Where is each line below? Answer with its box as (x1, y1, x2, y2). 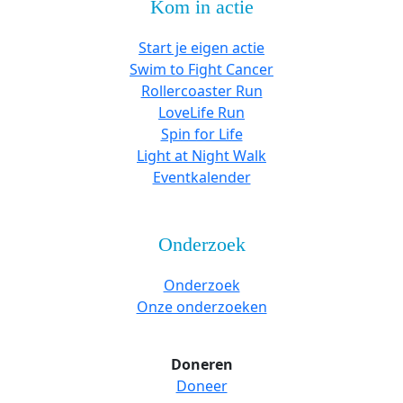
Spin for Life (160, 123, 243, 144)
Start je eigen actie (139, 37, 264, 58)
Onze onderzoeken (136, 296, 267, 317)
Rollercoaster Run (140, 80, 263, 101)
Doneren (170, 354, 233, 374)
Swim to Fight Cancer (130, 58, 273, 79)
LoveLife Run (158, 102, 245, 122)
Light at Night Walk (137, 145, 266, 166)
